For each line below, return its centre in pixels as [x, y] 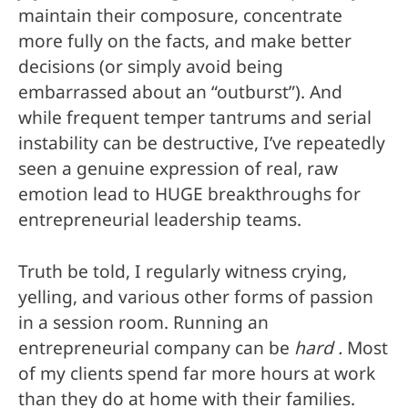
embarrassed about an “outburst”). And [180, 92]
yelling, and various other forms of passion [196, 296]
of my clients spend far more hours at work [197, 373]
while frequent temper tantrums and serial [195, 117]
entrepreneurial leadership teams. [160, 219]
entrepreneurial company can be [156, 347]
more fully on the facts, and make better [185, 41]
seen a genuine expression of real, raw [178, 168]
